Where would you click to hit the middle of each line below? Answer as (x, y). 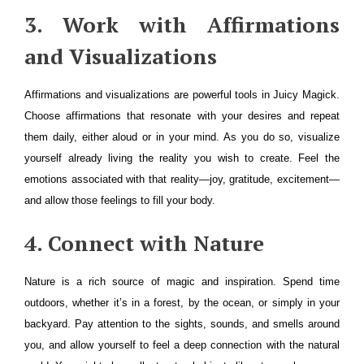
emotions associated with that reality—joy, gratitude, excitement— (182, 179)
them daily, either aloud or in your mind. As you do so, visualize (182, 137)
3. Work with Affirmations (182, 24)
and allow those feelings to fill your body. (120, 200)
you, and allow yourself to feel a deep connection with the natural (182, 345)
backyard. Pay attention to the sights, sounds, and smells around (182, 324)
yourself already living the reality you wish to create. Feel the (182, 158)
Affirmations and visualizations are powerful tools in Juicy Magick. (182, 95)
